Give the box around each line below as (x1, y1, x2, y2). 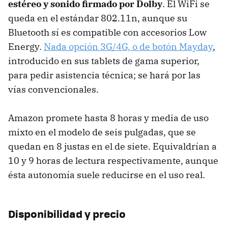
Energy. (8, 41, 44, 53)
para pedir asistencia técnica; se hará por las (8, 69, 201, 81)
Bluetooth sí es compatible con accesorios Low (8, 26, 207, 39)
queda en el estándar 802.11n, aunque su (8, 12, 187, 24)
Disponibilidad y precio (8, 206, 126, 222)
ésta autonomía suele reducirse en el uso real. (8, 169, 205, 181)
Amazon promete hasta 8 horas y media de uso (8, 112, 209, 124)
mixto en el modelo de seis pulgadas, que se (8, 126, 196, 138)
